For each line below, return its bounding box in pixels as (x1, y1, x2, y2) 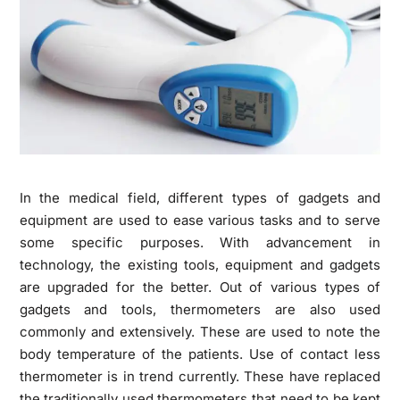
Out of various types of (219, 278, 381, 296)
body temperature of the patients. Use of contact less (19, 345, 381, 362)
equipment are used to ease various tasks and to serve (19, 211, 381, 229)
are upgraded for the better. (19, 278, 220, 296)
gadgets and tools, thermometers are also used (19, 300, 381, 318)
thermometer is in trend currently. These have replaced (19, 367, 381, 385)
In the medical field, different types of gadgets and (19, 188, 381, 206)
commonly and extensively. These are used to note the (19, 322, 381, 340)
